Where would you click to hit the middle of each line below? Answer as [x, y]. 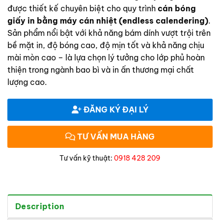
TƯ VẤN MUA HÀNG [115, 136]
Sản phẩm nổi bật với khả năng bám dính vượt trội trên [109, 33]
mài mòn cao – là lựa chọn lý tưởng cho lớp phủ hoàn [106, 57]
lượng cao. [27, 82]
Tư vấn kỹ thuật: [87, 158]
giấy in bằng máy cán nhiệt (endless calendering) [108, 20]
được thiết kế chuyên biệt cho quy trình [82, 8]
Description [40, 206]
